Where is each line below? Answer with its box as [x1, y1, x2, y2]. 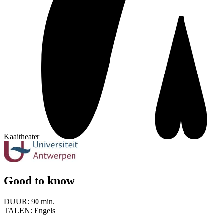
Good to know [4, 174, 74, 187]
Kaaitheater [4, 132, 39, 141]
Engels [34, 206, 55, 215]
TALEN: [4, 206, 34, 215]
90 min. [31, 197, 55, 206]
